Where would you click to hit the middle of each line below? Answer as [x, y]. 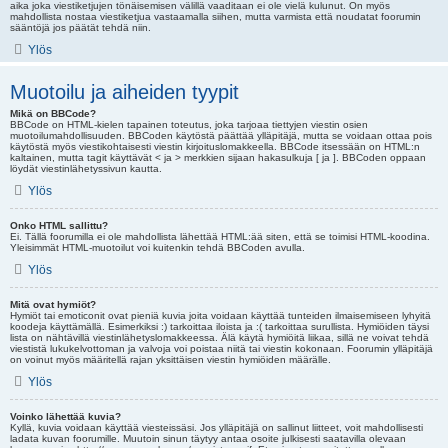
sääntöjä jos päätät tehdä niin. [80, 27]
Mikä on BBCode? [53, 113]
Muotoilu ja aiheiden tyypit [124, 92]
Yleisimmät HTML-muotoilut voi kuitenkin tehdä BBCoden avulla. [157, 247]
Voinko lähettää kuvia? [65, 416]
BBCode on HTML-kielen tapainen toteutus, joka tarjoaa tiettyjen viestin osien [189, 124]
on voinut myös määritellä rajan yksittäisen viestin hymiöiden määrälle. [170, 359]
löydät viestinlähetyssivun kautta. [86, 168]
